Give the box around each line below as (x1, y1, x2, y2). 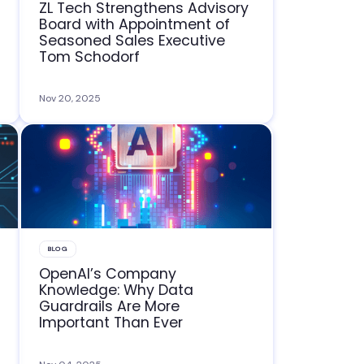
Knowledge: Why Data (39, 280, 194, 301)
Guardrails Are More (39, 297, 180, 317)
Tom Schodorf (39, 46, 141, 67)
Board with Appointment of (39, 14, 231, 34)
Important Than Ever (39, 313, 184, 333)
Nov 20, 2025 (39, 92, 102, 106)
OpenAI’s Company (39, 264, 177, 284)
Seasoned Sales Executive (39, 30, 226, 50)
